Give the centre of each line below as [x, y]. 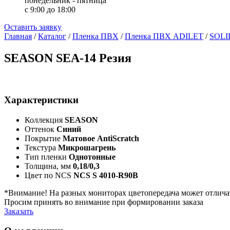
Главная [18, 36]
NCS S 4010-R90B [106, 175]
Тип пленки [47, 157]
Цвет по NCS [49, 175]
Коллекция [45, 120]
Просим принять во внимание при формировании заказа [104, 202]
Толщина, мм [49, 166]
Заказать [19, 211]
